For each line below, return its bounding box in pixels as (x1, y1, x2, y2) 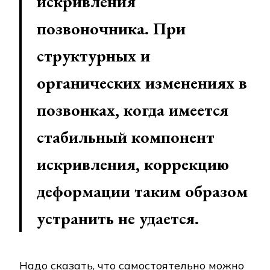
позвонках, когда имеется (37, 99, 228, 121)
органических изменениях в (37, 72, 247, 94)
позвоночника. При (37, 17, 186, 40)
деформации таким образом (37, 180, 248, 202)
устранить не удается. (37, 207, 199, 230)
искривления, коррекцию (37, 153, 229, 175)
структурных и (37, 45, 150, 67)
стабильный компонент (37, 126, 215, 148)
